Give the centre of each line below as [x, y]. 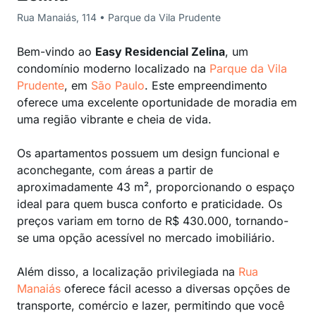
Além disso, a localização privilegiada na [128, 272]
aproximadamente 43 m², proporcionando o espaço [156, 187]
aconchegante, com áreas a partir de [115, 170]
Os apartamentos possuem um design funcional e [148, 153]
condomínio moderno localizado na [113, 68]
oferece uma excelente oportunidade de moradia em [157, 102]
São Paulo [118, 85]
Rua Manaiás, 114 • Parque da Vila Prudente [119, 17]
